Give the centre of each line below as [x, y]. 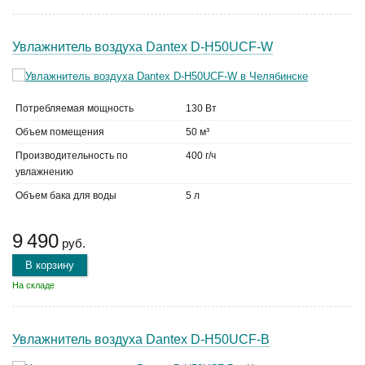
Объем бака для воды [66, 196]
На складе [33, 285]
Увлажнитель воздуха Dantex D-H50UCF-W [143, 47]
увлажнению [44, 172]
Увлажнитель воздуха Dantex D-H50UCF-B [141, 339]
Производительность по [72, 156]
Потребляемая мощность [75, 108]
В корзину [50, 265]
